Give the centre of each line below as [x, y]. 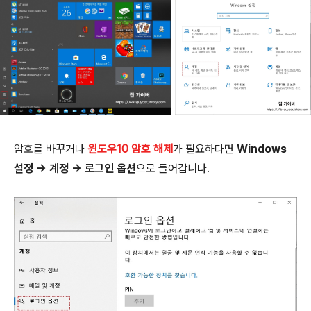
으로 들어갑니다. [173, 168]
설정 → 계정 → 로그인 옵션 [75, 168]
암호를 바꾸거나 [51, 149]
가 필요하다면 [205, 149]
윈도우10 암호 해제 [130, 149]
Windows [262, 149]
